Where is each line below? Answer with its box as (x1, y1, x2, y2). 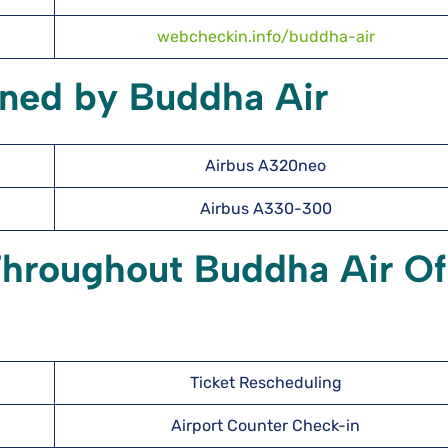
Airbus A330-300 (199, 199, 332, 218)
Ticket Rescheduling (189, 373, 342, 392)
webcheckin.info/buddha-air (156, 27, 375, 46)
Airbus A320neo (205, 156, 326, 175)
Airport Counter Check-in (171, 416, 360, 435)
